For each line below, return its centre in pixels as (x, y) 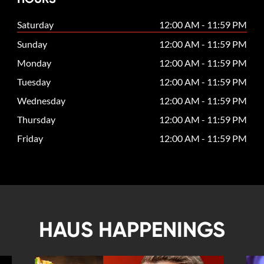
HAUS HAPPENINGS (132, 230)
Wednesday (42, 100)
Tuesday (34, 82)
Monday (34, 63)
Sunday (32, 44)
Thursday (37, 119)
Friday (30, 138)
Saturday (36, 24)
